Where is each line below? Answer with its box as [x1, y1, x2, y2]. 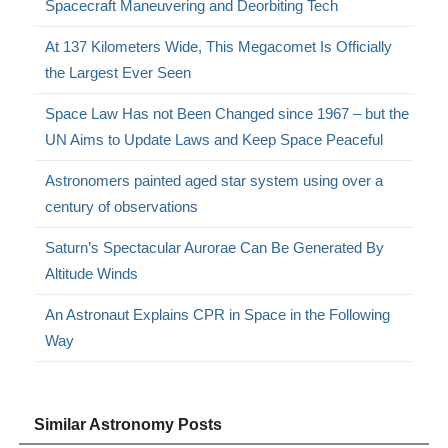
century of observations [45, 198, 199, 216]
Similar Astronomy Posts [34, 416, 223, 434]
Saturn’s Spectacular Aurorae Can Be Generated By [45, 239, 385, 257]
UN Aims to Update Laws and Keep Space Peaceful [45, 131, 384, 149]
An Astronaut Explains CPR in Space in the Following [45, 306, 391, 324]
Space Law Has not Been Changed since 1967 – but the [45, 105, 410, 123]
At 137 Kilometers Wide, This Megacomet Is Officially [45, 38, 393, 56]
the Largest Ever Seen [45, 64, 192, 82]
